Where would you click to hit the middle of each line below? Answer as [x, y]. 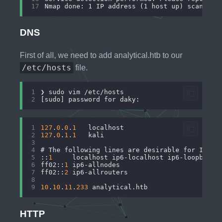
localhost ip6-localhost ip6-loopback [134, 158]
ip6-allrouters [98, 172]
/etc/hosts [47, 68]
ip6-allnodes [94, 165]
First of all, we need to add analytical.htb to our [101, 55]
